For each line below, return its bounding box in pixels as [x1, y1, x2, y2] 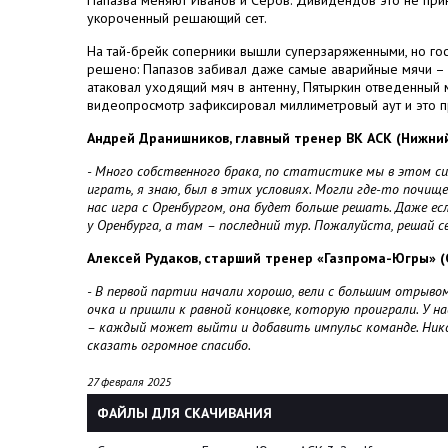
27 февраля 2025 [87, 374, 171, 389]
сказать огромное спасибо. [87, 336, 251, 354]
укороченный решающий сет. [87, 9, 267, 27]
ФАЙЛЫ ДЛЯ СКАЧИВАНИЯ [97, 404, 272, 422]
